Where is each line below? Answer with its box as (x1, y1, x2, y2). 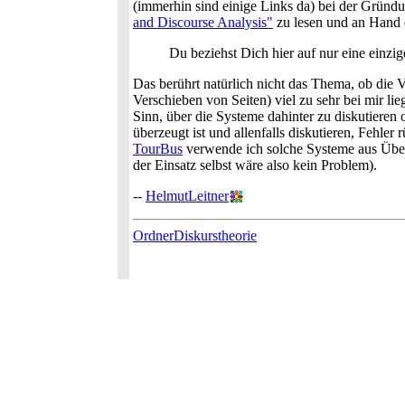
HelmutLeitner (146, 188, 229, 203)
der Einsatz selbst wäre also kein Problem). (133, 157, 377, 173)
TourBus (133, 141, 183, 156)
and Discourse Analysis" (133, 14, 273, 30)
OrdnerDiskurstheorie (133, 228, 257, 243)
